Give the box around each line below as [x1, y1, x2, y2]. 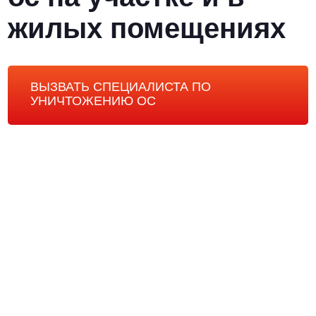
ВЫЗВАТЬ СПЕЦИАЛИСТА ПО [30, 80, 212, 94]
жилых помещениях [8, 13, 286, 44]
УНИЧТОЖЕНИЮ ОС [30, 94, 157, 108]
